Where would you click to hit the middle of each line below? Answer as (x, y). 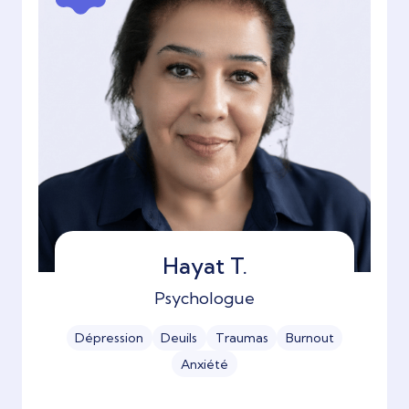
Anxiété (204, 364)
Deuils (179, 338)
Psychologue (204, 299)
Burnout (309, 338)
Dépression (110, 338)
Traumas (241, 338)
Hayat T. (204, 266)
